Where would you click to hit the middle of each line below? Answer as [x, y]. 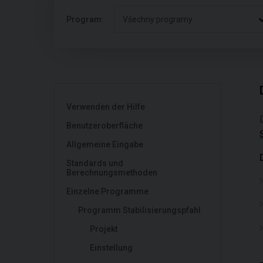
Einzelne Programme [107, 191]
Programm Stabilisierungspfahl [139, 210]
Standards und [95, 163]
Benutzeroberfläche [104, 126]
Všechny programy [158, 19]
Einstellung [111, 248]
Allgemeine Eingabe [105, 144]
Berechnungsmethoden [112, 173]
